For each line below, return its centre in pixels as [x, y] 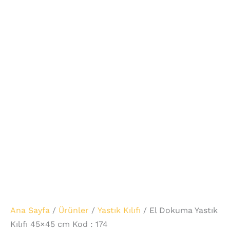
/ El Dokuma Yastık [179, 210]
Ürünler [74, 210]
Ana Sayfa [30, 210]
